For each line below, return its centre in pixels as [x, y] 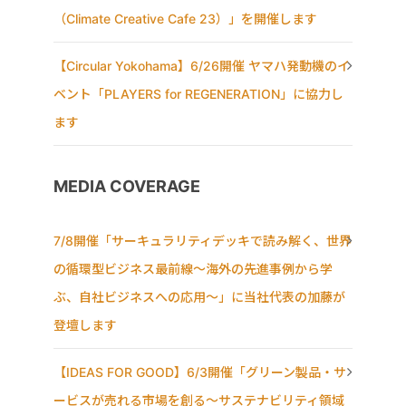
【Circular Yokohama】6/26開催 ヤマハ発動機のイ [202, 65]
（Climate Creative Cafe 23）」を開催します [185, 18]
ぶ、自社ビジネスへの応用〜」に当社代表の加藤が [199, 296]
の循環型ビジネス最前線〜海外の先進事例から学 [193, 268]
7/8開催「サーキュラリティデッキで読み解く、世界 [203, 240]
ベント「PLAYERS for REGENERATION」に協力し [198, 93]
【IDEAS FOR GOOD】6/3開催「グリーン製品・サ [200, 372]
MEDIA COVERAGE [127, 186]
